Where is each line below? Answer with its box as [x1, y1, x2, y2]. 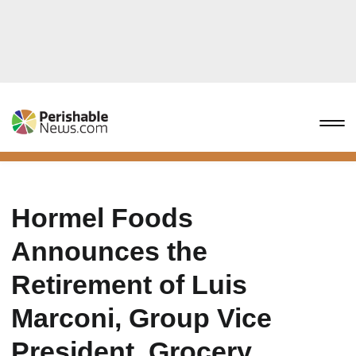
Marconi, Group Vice [11, 303, 272, 333]
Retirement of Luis [11, 269, 247, 300]
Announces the [11, 236, 207, 266]
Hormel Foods [11, 203, 193, 233]
